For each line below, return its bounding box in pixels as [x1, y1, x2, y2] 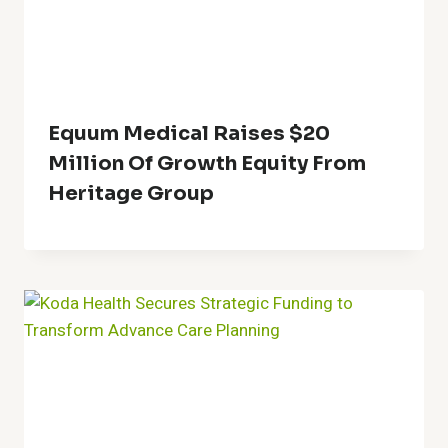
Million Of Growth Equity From [48, 150, 366, 176]
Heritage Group [48, 180, 214, 206]
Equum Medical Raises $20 [48, 120, 330, 146]
